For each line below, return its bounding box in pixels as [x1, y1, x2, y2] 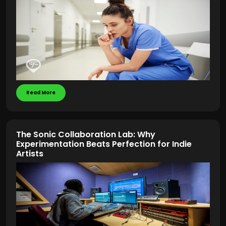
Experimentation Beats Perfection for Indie [16, 138, 192, 150]
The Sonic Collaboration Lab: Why [16, 129, 155, 140]
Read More [26, 89, 55, 96]
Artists [16, 148, 43, 159]
